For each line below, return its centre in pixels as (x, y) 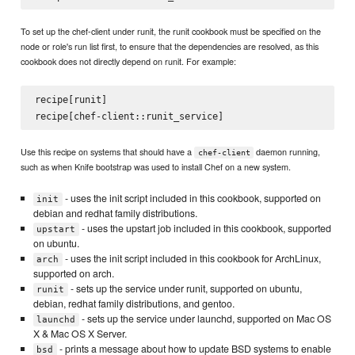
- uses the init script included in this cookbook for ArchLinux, (191, 258)
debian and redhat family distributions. (115, 213)
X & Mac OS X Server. (80, 333)
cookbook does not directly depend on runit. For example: (129, 61)
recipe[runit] (71, 100)
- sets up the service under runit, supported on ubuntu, (185, 288)
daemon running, (287, 151)
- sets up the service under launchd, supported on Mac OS (205, 318)
